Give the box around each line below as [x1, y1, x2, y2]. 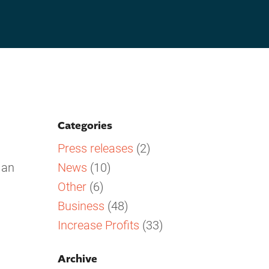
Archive [58, 251, 97, 267]
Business [58, 197, 104, 213]
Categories [58, 118, 112, 134]
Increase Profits [58, 216, 139, 232]
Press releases [58, 139, 133, 156]
